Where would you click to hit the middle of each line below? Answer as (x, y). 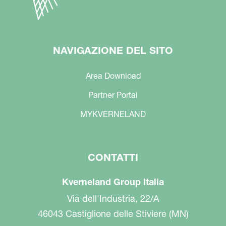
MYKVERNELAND (113, 114)
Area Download (113, 75)
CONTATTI (113, 157)
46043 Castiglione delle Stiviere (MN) (113, 213)
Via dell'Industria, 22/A (113, 198)
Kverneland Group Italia (113, 182)
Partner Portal (113, 95)
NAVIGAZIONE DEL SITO (113, 50)
